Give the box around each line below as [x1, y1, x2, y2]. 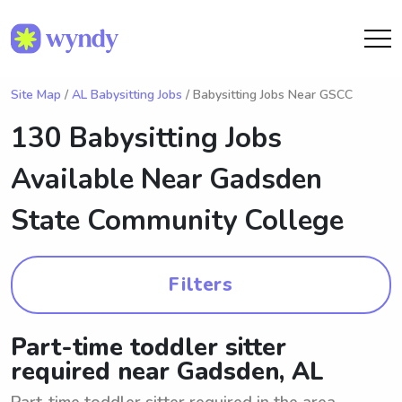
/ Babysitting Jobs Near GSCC [182, 86, 353, 103]
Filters [169, 272, 233, 297]
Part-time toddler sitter [11, 331, 286, 364]
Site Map [11, 86, 61, 103]
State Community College [11, 202, 344, 240]
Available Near [11, 161, 209, 198]
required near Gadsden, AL [11, 355, 324, 389]
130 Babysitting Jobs [11, 119, 282, 157]
